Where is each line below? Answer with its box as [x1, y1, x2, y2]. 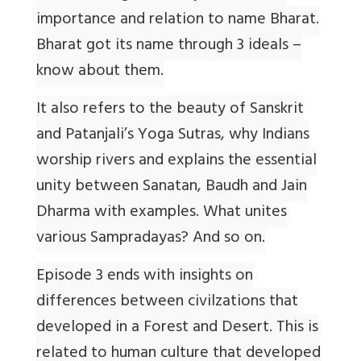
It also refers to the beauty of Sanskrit [36, 95, 304, 126]
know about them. [36, 57, 164, 88]
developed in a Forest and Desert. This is [36, 313, 318, 344]
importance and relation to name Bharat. [36, 6, 319, 36]
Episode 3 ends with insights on [36, 262, 253, 293]
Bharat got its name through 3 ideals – [36, 31, 301, 62]
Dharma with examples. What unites [36, 198, 287, 229]
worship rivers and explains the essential [36, 147, 317, 177]
